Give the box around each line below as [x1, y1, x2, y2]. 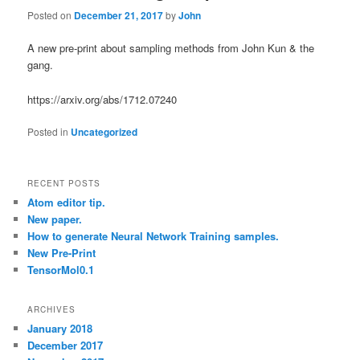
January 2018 [27, 321, 93, 337]
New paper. [27, 211, 83, 227]
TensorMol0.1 [27, 261, 95, 277]
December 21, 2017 [74, 8, 164, 23]
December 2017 [27, 337, 104, 354]
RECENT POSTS [27, 177, 101, 189]
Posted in [27, 124, 69, 138]
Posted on [27, 8, 75, 22]
